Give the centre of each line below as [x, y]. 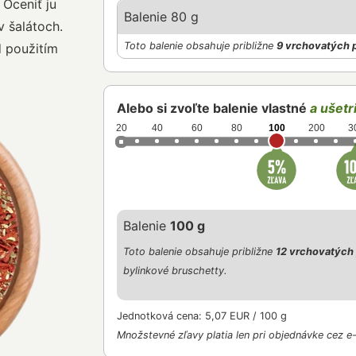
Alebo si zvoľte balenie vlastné [213, 108]
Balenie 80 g [161, 16]
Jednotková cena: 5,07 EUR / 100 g [201, 315]
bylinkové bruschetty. [175, 270]
